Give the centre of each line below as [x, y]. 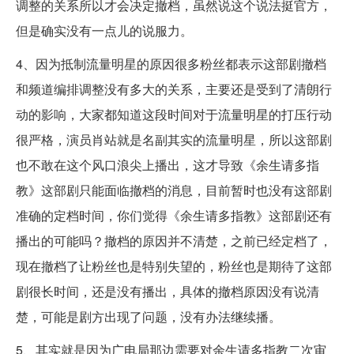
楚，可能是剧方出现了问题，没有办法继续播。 [149, 317]
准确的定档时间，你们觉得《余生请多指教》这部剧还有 [174, 216]
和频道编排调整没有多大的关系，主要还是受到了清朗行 [174, 89]
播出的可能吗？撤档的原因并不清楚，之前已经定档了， [174, 241]
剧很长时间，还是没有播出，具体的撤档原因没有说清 [168, 292]
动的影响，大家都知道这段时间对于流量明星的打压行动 [174, 115]
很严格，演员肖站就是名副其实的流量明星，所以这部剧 [174, 140]
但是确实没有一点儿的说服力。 [104, 31]
